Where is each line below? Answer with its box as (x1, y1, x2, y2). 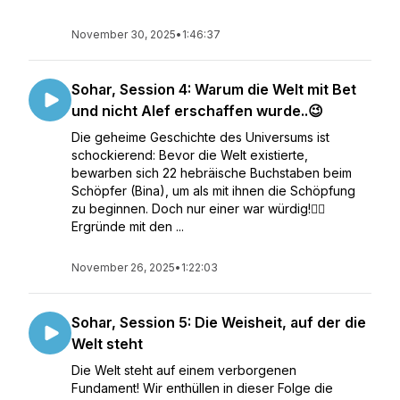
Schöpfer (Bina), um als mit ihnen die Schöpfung (71, 183, 355, 198)
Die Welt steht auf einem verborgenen (71, 362, 296, 378)
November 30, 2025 (71, 28, 176, 41)
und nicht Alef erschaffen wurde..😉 (71, 102, 323, 120)
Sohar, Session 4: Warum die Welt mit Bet (71, 80, 356, 98)
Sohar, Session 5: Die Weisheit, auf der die (71, 313, 366, 331)
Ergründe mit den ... (71, 219, 184, 234)
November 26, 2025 (71, 261, 175, 274)
